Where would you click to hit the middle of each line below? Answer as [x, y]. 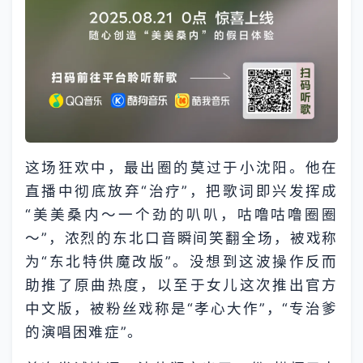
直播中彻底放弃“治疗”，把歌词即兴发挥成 [181, 191]
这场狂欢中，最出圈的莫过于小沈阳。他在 [181, 168]
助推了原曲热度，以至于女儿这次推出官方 [181, 285]
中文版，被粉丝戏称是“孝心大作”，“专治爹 [181, 309]
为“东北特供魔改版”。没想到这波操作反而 [181, 262]
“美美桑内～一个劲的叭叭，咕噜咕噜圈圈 [181, 215]
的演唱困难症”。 [84, 332]
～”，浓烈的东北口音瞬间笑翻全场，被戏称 [181, 238]
